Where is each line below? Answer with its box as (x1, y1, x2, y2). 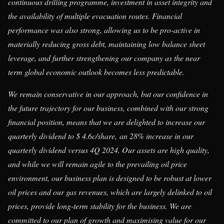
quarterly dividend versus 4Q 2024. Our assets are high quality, (8, 144, 209, 155)
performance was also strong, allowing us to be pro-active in (8, 24, 200, 35)
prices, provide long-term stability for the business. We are (8, 200, 191, 211)
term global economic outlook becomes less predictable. (8, 66, 184, 77)
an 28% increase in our (119, 130, 193, 141)
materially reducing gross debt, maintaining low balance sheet (8, 38, 205, 49)
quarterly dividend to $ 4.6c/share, (8, 130, 117, 141)
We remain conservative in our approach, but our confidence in (8, 88, 208, 99)
